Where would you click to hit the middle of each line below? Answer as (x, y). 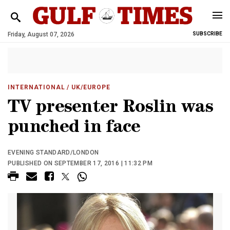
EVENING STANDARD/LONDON (53, 152)
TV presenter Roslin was (110, 109)
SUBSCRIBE (207, 34)
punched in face (74, 129)
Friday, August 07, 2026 (41, 34)
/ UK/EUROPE (88, 87)
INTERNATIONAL (36, 87)
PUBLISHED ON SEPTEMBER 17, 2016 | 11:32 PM (80, 163)
